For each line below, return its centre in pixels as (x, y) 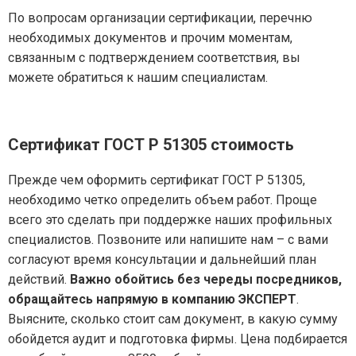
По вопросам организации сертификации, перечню (160, 18)
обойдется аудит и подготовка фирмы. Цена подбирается (178, 339)
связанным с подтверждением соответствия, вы (154, 58)
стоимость (250, 145)
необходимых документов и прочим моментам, (150, 38)
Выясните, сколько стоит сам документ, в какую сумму (173, 319)
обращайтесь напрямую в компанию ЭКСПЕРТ (152, 300)
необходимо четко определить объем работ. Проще (163, 200)
